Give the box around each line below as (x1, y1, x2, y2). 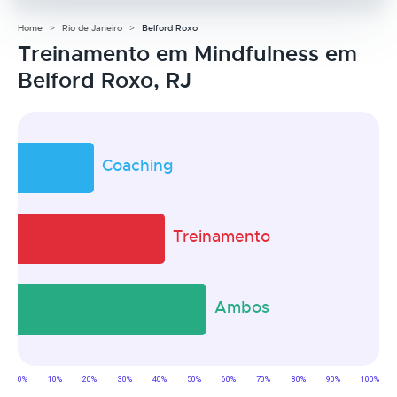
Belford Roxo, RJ (18, 66, 191, 94)
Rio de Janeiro (62, 21, 122, 34)
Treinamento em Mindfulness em (18, 40, 357, 67)
